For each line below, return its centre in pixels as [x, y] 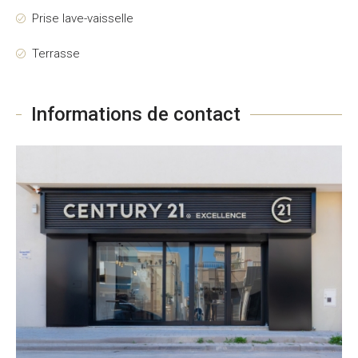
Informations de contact [136, 114]
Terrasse [56, 54]
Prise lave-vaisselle [83, 18]
